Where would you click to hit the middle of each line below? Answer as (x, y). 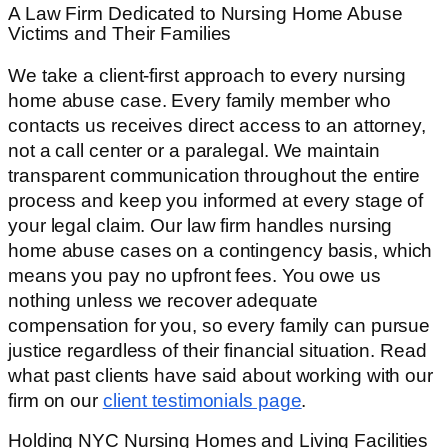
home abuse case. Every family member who (199, 100)
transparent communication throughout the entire (214, 175)
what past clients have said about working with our (220, 375)
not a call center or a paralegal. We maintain (194, 150)
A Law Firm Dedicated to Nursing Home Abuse (205, 14)
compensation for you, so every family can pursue (219, 325)
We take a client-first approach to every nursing (207, 75)
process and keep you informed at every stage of (216, 200)
